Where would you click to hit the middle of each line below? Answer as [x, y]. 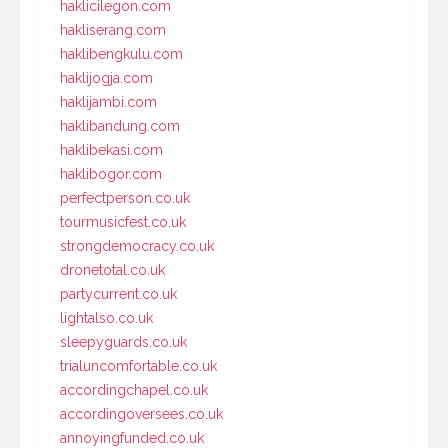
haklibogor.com [111, 173]
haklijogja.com [106, 77]
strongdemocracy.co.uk [137, 245]
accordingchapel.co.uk [134, 389]
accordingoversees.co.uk [141, 413]
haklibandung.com [120, 125]
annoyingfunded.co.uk [132, 437]
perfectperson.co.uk [125, 197]
